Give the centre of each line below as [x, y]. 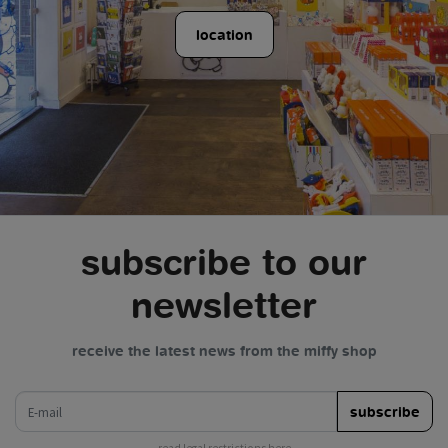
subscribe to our [224, 262]
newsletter [224, 305]
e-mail [32, 400]
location [224, 34]
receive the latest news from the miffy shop [224, 351]
